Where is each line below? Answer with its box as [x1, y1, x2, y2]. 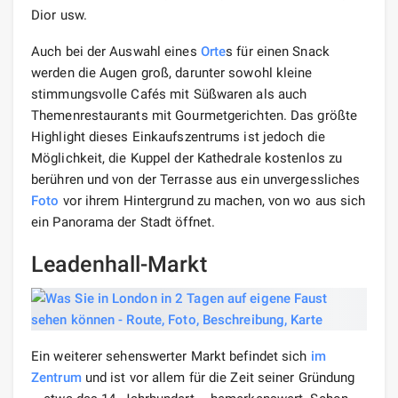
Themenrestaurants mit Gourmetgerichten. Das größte [31, 107, 358, 123]
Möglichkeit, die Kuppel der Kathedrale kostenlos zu [31, 149, 343, 166]
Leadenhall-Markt [31, 251, 207, 277]
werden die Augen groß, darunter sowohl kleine [31, 64, 313, 81]
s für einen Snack [226, 43, 330, 60]
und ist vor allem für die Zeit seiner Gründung [81, 369, 355, 386]
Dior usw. [31, 6, 87, 23]
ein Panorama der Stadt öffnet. [31, 213, 216, 230]
